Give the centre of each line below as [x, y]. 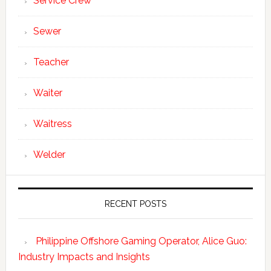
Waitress [52, 123]
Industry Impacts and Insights [84, 256]
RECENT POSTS [135, 204]
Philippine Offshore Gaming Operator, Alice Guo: [141, 241]
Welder [49, 154]
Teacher [51, 62]
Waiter [47, 93]
